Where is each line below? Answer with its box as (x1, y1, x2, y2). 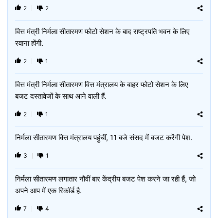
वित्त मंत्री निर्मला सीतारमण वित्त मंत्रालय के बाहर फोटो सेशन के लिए (15, 80, 188, 89)
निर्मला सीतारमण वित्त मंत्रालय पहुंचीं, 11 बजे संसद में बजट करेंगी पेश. (15, 133, 192, 142)
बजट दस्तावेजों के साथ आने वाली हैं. (15, 91, 107, 101)
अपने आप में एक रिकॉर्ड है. (15, 186, 82, 195)
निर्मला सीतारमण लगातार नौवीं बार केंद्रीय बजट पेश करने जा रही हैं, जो (15, 174, 196, 183)
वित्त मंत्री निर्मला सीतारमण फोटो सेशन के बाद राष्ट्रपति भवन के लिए (15, 27, 190, 36)
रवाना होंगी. (15, 38, 43, 48)
